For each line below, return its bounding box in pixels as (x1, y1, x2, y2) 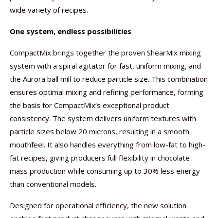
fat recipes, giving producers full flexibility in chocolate (10, 153, 190, 163)
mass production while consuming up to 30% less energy (10, 166, 200, 176)
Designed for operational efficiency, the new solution (10, 200, 186, 210)
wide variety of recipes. (10, 5, 88, 15)
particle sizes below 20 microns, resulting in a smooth (10, 127, 189, 136)
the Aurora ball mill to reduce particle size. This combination (10, 74, 208, 84)
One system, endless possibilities (10, 26, 131, 36)
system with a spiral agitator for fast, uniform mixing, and (10, 61, 201, 71)
